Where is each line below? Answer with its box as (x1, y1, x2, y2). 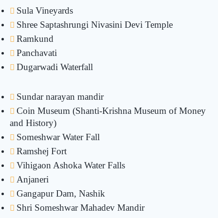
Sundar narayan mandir (17, 91, 104, 102)
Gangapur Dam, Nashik (17, 188, 105, 199)
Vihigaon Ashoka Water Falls (17, 160, 125, 170)
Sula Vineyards (17, 5, 73, 16)
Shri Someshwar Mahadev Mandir (17, 202, 145, 213)
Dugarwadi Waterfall (17, 62, 93, 72)
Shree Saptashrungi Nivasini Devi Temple (17, 19, 173, 30)
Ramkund (17, 34, 54, 44)
